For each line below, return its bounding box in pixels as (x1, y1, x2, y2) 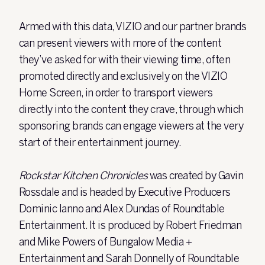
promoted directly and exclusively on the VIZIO (19, 70, 228, 83)
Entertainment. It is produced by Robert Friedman (19, 219, 242, 232)
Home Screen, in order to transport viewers (19, 86, 213, 99)
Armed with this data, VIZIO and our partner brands (19, 20, 246, 33)
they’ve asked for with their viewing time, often (19, 53, 231, 66)
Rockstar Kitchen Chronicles (19, 169, 150, 182)
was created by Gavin (149, 169, 244, 182)
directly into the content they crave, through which (19, 103, 244, 116)
